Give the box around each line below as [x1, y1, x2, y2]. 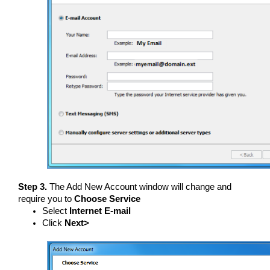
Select [42, 206, 69, 216]
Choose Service [74, 194, 140, 204]
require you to [18, 194, 74, 204]
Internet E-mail [69, 206, 131, 216]
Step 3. [18, 182, 49, 192]
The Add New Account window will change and [49, 182, 231, 192]
